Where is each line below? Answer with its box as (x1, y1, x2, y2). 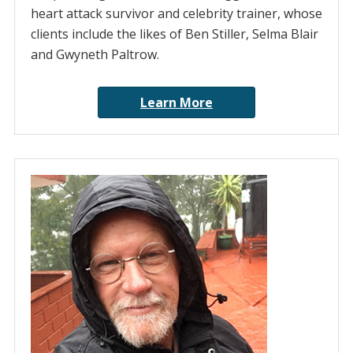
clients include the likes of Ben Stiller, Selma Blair (30, 25, 318, 43)
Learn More (140, 94, 213, 112)
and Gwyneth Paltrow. (30, 46, 159, 64)
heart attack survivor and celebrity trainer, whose (30, 5, 322, 23)
